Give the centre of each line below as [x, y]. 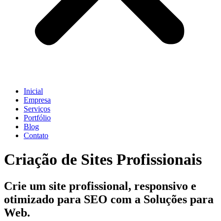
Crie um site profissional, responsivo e [100, 186]
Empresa [37, 100]
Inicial [33, 91]
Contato [36, 135]
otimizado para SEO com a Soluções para [109, 199]
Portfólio [37, 118]
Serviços [37, 109]
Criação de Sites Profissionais [103, 160]
